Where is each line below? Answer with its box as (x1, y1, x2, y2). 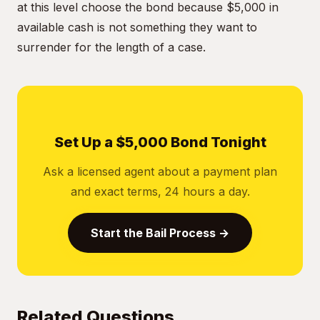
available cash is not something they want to (17, 20, 257, 34)
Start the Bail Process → (91, 226, 229, 240)
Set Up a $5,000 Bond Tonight (54, 134, 266, 151)
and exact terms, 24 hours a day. (70, 184, 250, 199)
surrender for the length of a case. (17, 40, 206, 54)
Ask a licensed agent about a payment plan (43, 164, 277, 179)
